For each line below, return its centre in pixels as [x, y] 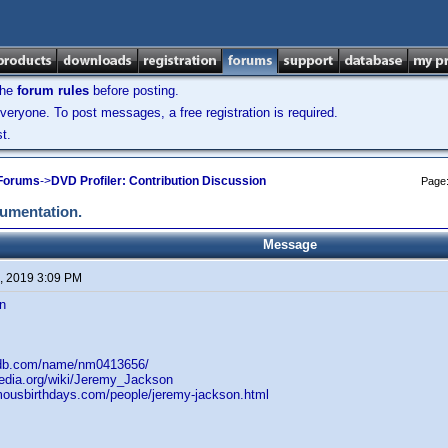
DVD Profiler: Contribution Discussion [158, 180]
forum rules [53, 90]
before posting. [134, 90]
